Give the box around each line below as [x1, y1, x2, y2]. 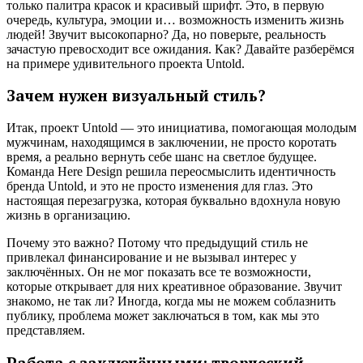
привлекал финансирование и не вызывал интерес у [6, 250, 297, 265]
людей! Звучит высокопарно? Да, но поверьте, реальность [6, 27, 326, 41]
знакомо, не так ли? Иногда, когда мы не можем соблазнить [6, 294, 335, 309]
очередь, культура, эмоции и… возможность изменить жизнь [6, 12, 344, 27]
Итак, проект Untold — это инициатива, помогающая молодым [6, 121, 357, 135]
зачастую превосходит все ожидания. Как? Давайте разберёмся [6, 41, 354, 56]
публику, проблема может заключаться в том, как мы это [6, 309, 319, 323]
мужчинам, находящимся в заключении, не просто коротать [6, 135, 336, 150]
